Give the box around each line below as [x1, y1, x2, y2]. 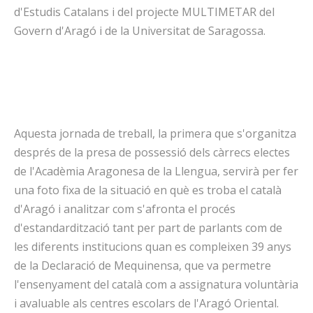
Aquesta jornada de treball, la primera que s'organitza [14, 126, 296, 141]
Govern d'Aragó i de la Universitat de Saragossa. [14, 23, 265, 38]
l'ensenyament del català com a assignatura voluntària [14, 277, 298, 292]
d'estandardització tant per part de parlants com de [14, 220, 282, 235]
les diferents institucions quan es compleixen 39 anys [14, 239, 291, 254]
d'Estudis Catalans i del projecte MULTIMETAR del [14, 4, 275, 20]
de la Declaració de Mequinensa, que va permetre [14, 258, 271, 273]
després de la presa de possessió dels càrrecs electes [14, 145, 290, 160]
